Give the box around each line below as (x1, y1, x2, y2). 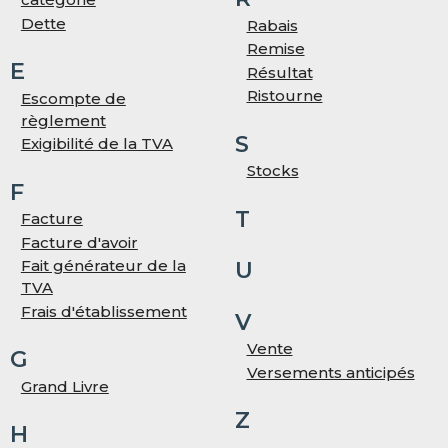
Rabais (246, 15, 298, 35)
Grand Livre (20, 376, 109, 396)
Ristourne (246, 86, 323, 106)
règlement (20, 110, 106, 130)
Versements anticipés (246, 362, 415, 382)
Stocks (246, 161, 299, 181)
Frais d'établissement (20, 301, 187, 321)
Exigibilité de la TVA (20, 134, 173, 154)
